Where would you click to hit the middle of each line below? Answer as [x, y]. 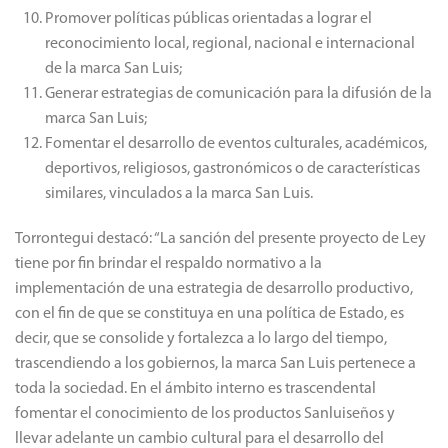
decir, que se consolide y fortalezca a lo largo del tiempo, [201, 339]
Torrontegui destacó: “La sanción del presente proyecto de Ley [220, 239]
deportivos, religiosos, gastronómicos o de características [232, 169]
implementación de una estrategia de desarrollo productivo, [214, 289]
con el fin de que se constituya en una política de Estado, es [209, 314]
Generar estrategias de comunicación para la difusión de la [238, 94]
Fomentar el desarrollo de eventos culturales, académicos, [236, 144]
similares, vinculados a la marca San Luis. [179, 194]
